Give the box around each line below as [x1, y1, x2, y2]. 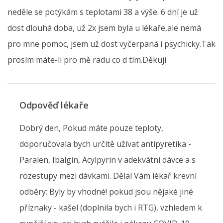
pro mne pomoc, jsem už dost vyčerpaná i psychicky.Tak [7, 38, 216, 50]
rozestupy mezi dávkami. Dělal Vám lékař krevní [19, 170, 197, 182]
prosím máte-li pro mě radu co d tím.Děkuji [7, 54, 166, 66]
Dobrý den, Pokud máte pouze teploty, [19, 122, 163, 134]
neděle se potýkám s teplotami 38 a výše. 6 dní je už [7, 6, 198, 18]
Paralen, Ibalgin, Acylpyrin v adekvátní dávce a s [19, 154, 196, 166]
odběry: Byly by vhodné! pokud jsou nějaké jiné [19, 186, 193, 198]
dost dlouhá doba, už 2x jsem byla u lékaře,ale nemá [7, 22, 201, 34]
